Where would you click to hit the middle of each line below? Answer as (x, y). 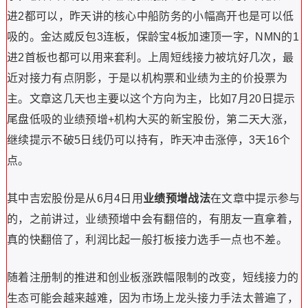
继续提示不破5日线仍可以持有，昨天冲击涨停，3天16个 (148, 140)
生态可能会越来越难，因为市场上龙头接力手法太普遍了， (153, 298)
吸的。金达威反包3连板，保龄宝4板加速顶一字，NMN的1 (153, 37)
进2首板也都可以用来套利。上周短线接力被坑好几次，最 (150, 57)
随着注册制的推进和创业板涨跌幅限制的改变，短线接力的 (153, 277)
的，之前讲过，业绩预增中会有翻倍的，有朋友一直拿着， (153, 219)
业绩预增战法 (177, 198)
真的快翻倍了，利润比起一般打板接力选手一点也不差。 (147, 240)
